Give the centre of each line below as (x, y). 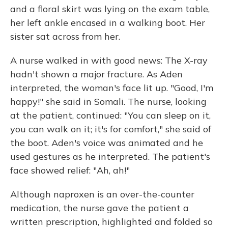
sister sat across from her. (65, 36)
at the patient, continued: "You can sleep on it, (110, 115)
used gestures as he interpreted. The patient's (110, 156)
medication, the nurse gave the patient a (99, 208)
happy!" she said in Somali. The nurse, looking (108, 102)
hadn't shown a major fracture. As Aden (96, 74)
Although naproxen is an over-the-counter (102, 194)
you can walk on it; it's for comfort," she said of (111, 129)
